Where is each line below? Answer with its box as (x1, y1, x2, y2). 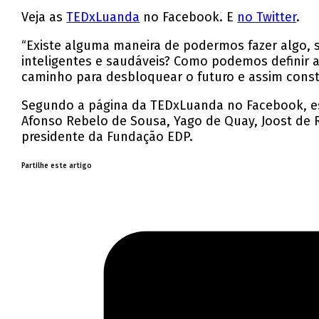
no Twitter (237, 9, 297, 26)
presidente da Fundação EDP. (21, 129, 194, 145)
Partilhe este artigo (21, 162, 93, 171)
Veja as (21, 9, 67, 26)
